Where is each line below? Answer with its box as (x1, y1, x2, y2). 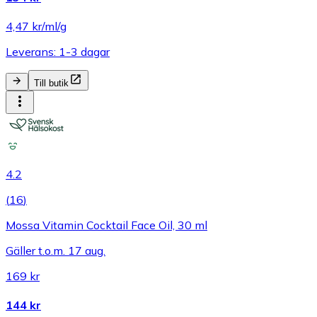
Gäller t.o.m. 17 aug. (6, 243, 105, 258)
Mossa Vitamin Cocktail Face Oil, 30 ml (6, 217, 207, 232)
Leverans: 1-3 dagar (6, 44, 110, 59)
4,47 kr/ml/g (6, 18, 67, 33)
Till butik (34, 77, 69, 88)
